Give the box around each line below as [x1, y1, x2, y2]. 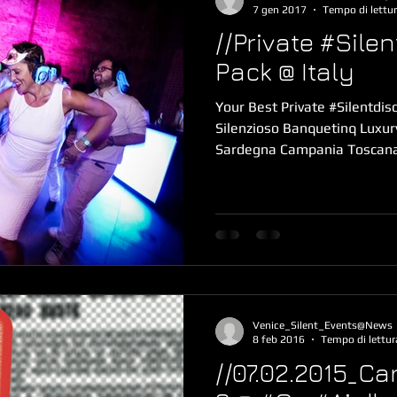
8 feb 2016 [253, 333, 305, 346]
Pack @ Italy [215, 57, 354, 86]
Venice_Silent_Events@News [253, 318, 393, 331]
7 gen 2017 [253, 3, 307, 16]
